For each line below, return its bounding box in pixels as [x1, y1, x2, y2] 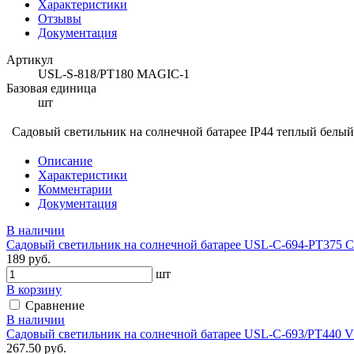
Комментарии [38, 182, 112, 196]
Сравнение [25, 298, 85, 312]
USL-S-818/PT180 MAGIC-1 [38, 66, 190, 81]
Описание [38, 153, 92, 168]
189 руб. [6, 251, 51, 265]
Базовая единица [6, 81, 96, 95]
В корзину [6, 282, 62, 296]
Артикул [6, 52, 53, 66]
